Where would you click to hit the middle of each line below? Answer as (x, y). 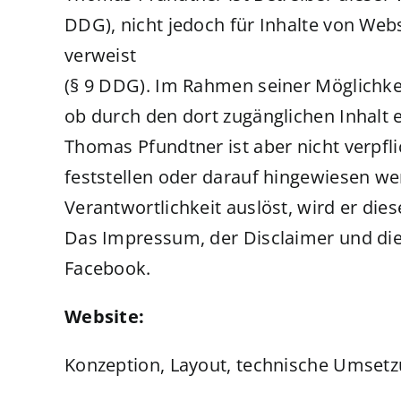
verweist (100, 55)
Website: (104, 316)
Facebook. (107, 268)
